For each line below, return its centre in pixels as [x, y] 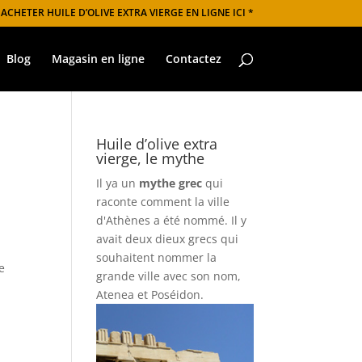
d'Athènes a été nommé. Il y [172, 220]
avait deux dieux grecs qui [168, 239]
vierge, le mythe [151, 158]
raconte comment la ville [163, 202]
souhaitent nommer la [157, 257]
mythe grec [171, 183]
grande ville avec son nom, [169, 276]
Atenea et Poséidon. [150, 295]
